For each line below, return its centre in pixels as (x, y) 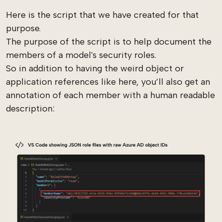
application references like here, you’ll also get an (108, 82)
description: (30, 109)
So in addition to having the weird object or (95, 68)
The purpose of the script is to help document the (109, 42)
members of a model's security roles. (81, 55)
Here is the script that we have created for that (102, 15)
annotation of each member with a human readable (111, 95)
